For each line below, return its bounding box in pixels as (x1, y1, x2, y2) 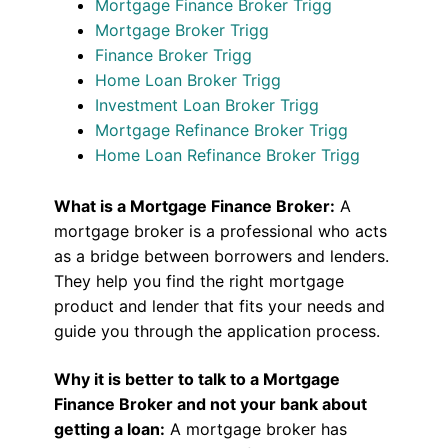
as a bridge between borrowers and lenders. (53, 246, 389, 267)
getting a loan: (53, 418, 165, 439)
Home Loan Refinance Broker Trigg (95, 145, 361, 166)
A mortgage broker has (164, 418, 347, 439)
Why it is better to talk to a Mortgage (53, 368, 340, 389)
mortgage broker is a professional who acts (53, 221, 387, 242)
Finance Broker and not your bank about (53, 393, 367, 414)
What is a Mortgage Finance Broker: (53, 196, 335, 217)
